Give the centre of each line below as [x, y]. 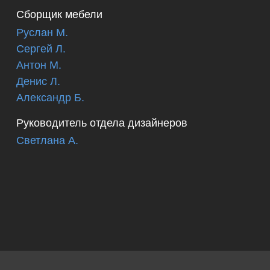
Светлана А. [47, 140]
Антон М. [39, 64]
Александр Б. [50, 96]
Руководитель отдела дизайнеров [102, 121]
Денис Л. [38, 80]
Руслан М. [42, 31]
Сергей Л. [41, 47]
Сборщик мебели [59, 14]
